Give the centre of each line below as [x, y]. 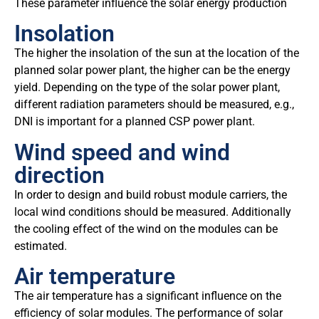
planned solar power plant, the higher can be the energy [152, 70]
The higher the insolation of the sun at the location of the [157, 53]
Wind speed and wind [122, 152]
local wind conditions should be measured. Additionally [153, 211]
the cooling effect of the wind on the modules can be [146, 229]
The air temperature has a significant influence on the [148, 296]
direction [59, 175]
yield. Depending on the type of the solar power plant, [147, 88]
